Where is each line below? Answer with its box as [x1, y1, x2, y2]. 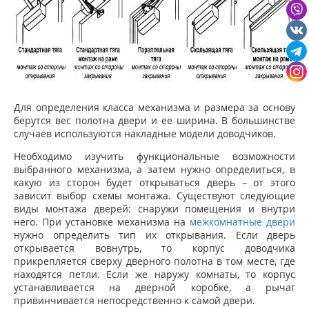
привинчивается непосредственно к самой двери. [14, 294, 255, 308]
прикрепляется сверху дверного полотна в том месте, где [14, 255, 295, 268]
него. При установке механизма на [14, 215, 190, 229]
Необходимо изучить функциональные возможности [14, 150, 295, 163]
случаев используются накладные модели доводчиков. [14, 127, 276, 141]
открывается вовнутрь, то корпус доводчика [14, 241, 295, 255]
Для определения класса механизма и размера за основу [14, 101, 295, 114]
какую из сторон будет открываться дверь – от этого [14, 176, 295, 190]
